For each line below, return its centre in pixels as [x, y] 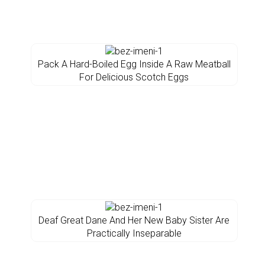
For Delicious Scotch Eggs [134, 77]
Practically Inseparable [134, 233]
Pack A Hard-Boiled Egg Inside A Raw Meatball [134, 64]
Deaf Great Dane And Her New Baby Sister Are [134, 220]
